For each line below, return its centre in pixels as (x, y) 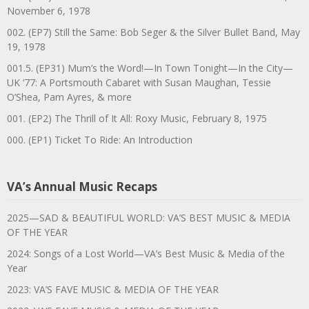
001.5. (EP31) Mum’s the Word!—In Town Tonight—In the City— (150, 68)
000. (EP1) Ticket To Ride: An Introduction (100, 139)
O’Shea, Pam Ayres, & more (69, 97)
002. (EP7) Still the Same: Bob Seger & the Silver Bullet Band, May (153, 32)
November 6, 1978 (49, 10)
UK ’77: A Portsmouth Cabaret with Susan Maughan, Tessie (139, 82)
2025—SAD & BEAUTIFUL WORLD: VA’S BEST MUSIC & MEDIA (149, 217)
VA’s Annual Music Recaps (82, 186)
